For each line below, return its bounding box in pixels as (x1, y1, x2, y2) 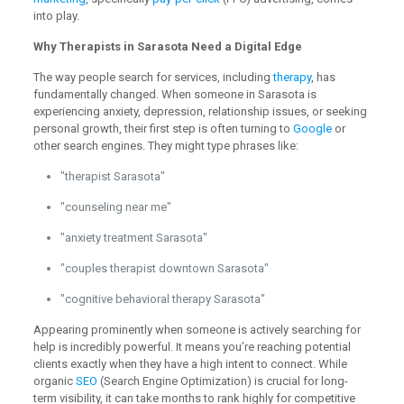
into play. (32, 8, 79, 23)
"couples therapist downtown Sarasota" (60, 261, 269, 275)
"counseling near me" (60, 199, 171, 214)
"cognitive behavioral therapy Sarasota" (60, 291, 265, 306)
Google (292, 121, 332, 135)
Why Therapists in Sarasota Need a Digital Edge (32, 39, 302, 53)
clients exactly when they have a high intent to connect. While (32, 356, 347, 371)
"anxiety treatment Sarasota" (60, 230, 207, 244)
